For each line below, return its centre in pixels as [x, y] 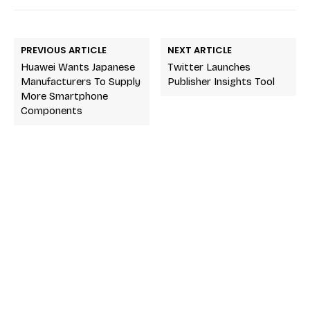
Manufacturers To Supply [81, 81]
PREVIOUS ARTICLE [64, 50]
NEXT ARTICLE [200, 50]
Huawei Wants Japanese [78, 67]
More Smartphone [64, 96]
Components [52, 110]
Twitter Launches [209, 67]
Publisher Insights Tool [221, 81]
